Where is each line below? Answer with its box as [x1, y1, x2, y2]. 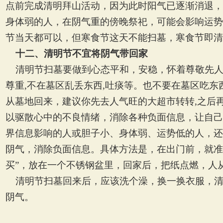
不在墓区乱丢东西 [27, 80, 103, 91]
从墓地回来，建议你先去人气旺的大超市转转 [5, 96, 195, 107]
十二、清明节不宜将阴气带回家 [15, 48, 148, 59]
